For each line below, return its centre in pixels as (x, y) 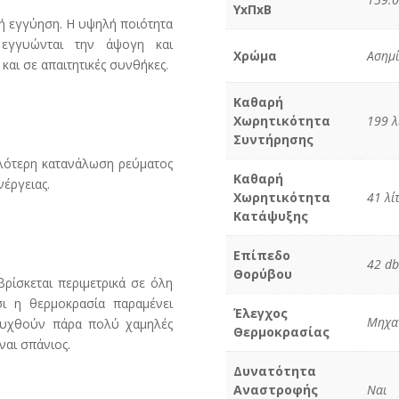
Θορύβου (262, 273)
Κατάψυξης (270, 216)
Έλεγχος (260, 313)
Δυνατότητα (274, 370)
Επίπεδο (261, 255)
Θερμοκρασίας (281, 331)
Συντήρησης (273, 139)
